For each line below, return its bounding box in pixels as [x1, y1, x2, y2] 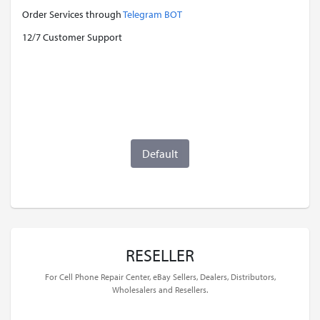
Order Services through [22, 7, 123, 21]
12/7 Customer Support [22, 30, 122, 44]
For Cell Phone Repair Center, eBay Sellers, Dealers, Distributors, [44, 271, 276, 282]
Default [142, 146, 178, 161]
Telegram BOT [123, 7, 182, 21]
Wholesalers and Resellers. [112, 284, 208, 295]
